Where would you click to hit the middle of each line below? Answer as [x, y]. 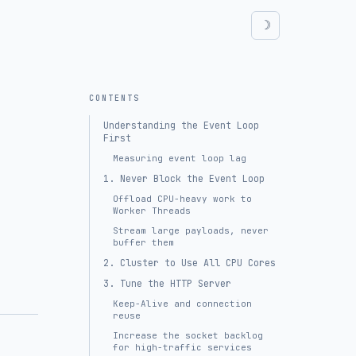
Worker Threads [152, 211]
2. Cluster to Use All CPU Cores [190, 263]
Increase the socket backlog [188, 335]
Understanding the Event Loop [181, 126]
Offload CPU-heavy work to [182, 199]
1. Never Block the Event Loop [184, 179]
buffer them [143, 242]
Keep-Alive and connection [182, 304]
